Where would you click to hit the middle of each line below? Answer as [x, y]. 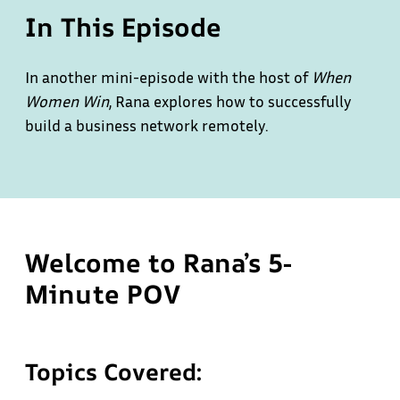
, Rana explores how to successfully [230, 101]
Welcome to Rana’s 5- [158, 262]
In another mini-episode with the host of [168, 77]
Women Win [67, 101]
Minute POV [103, 294]
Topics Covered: [114, 372]
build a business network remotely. [146, 125]
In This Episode [123, 27]
